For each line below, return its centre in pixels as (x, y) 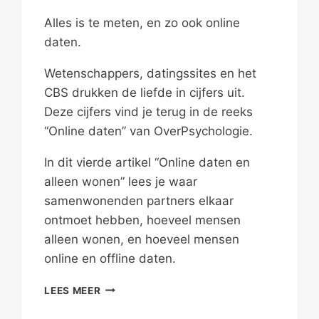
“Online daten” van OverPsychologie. (149, 131)
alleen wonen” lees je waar (121, 181)
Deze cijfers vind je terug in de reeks (149, 111)
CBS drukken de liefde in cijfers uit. (145, 92)
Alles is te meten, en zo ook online (142, 22)
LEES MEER (73, 290)
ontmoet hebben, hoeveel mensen (143, 220)
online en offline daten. (110, 258)
